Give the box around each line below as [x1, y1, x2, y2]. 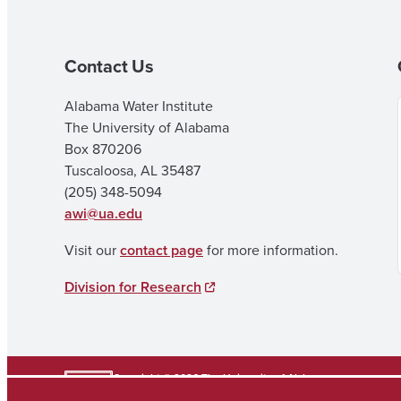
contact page [120, 240, 203, 260]
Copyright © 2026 [113, 370, 199, 385]
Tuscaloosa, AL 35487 [64, 160, 200, 180]
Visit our [64, 240, 120, 260]
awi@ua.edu [64, 203, 142, 224]
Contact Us [64, 53, 154, 79]
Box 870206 [64, 139, 141, 158]
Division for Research [64, 277, 201, 297]
